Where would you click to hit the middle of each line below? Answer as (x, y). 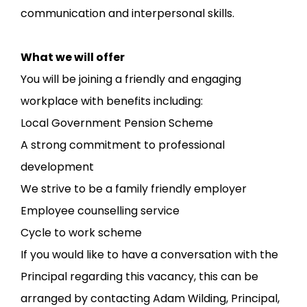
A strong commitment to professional (123, 145)
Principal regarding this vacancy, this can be (139, 277)
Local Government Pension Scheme (117, 123)
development (57, 167)
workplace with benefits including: (112, 101)
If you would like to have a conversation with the (149, 255)
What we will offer (73, 57)
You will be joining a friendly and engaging (131, 79)
